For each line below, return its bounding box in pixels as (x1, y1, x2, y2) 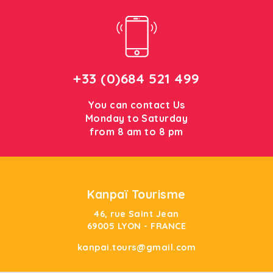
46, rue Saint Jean (94, 208, 179, 219)
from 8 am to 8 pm (90, 126, 183, 138)
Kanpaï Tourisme (87, 187, 186, 202)
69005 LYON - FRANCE (87, 221, 186, 232)
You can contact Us (88, 99, 185, 111)
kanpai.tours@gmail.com (77, 242, 196, 253)
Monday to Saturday (85, 112, 188, 124)
